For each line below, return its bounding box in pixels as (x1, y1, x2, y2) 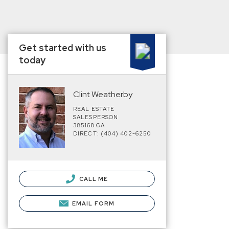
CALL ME (77, 175, 108, 182)
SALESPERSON (73, 113, 119, 121)
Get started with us (19, 42, 106, 54)
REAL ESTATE (73, 105, 115, 112)
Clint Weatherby (73, 89, 132, 100)
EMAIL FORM (72, 199, 115, 207)
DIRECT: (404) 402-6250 (73, 130, 151, 137)
